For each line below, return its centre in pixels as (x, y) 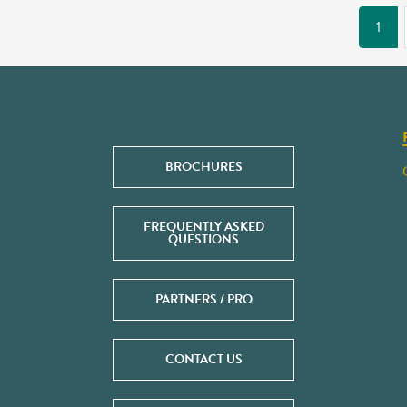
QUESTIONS (203, 239)
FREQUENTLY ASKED (203, 227)
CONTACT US (203, 359)
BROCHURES (203, 167)
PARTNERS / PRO (203, 299)
